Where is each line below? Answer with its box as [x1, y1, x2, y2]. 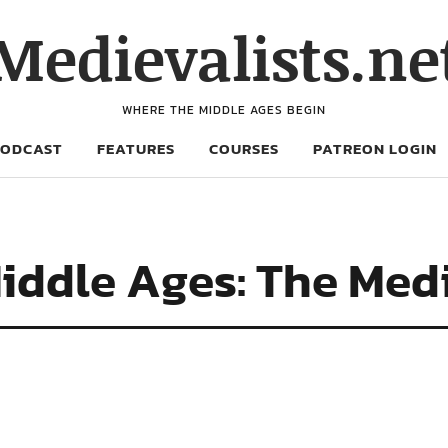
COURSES [209, 137, 279, 160]
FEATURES [97, 137, 175, 160]
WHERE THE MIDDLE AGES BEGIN [122, 101, 326, 119]
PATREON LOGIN [313, 137, 437, 160]
